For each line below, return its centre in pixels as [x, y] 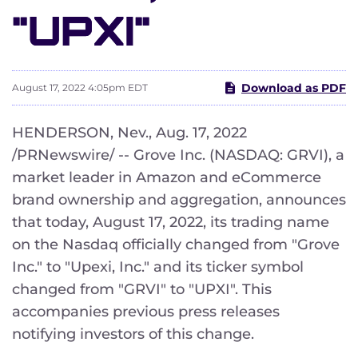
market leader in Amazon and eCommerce [167, 177]
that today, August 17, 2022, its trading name [171, 222]
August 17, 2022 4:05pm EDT [80, 88]
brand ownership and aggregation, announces [179, 199]
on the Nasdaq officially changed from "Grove [176, 244]
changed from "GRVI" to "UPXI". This [142, 289]
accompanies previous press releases [146, 311]
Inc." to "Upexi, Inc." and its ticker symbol [158, 267]
